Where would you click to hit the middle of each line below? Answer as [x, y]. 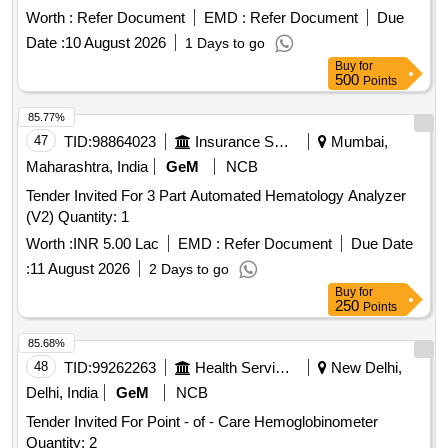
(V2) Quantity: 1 [93, 217]
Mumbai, [357, 142]
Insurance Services [281, 142]
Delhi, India [62, 393]
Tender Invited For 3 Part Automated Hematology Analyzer [216, 196]
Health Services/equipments [282, 368]
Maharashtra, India [87, 167]
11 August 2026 [80, 269]
